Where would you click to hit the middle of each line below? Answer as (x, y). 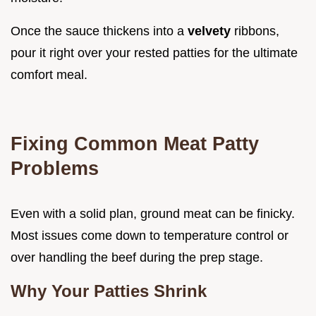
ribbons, (255, 31)
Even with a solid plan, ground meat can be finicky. (153, 214)
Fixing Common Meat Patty (135, 144)
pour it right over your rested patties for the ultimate (154, 53)
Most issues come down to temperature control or (150, 236)
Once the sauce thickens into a (99, 31)
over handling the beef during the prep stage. (137, 258)
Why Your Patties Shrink (109, 291)
